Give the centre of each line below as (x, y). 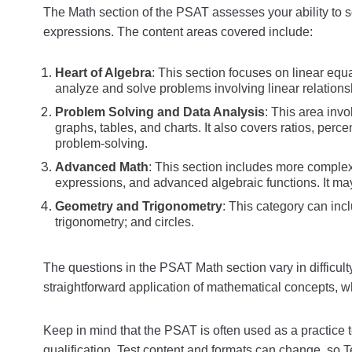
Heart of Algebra (103, 73)
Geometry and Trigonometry (138, 206)
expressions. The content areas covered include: (178, 32)
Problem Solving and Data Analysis (159, 112)
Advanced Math (101, 167)
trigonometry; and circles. (124, 222)
